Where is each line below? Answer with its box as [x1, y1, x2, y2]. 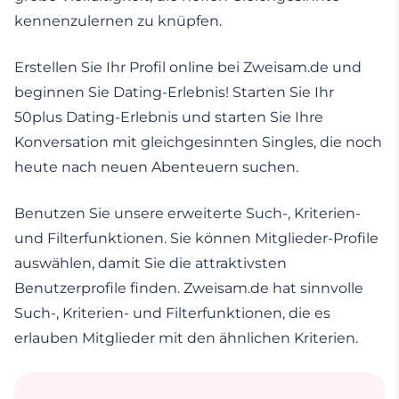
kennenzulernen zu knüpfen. [14, 12, 222, 30]
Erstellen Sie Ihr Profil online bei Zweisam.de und [14, 59, 362, 77]
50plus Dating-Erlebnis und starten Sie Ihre [14, 109, 323, 126]
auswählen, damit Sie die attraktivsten [14, 255, 287, 273]
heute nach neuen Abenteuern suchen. [14, 159, 298, 176]
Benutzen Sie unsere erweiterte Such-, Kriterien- [14, 205, 361, 223]
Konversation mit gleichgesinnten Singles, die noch [14, 134, 382, 151]
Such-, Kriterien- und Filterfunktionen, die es [14, 305, 330, 322]
